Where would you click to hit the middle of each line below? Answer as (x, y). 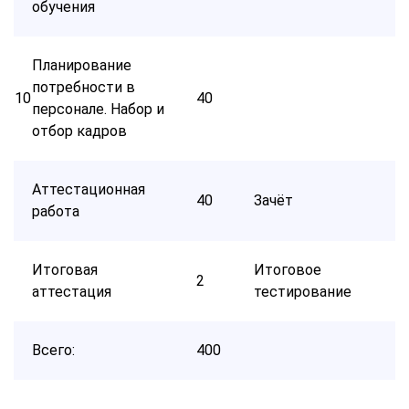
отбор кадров (79, 131)
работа (56, 211)
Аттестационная (89, 189)
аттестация (72, 291)
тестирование (303, 291)
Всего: (53, 350)
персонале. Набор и (98, 109)
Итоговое (288, 269)
